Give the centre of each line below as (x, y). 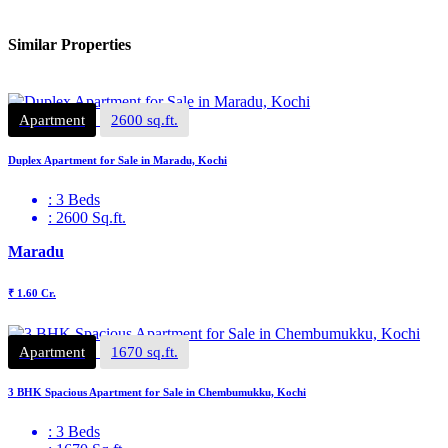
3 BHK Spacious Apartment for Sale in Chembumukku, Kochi (157, 392)
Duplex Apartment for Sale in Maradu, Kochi (117, 160)
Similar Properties (69, 44)
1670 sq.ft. (144, 352)
